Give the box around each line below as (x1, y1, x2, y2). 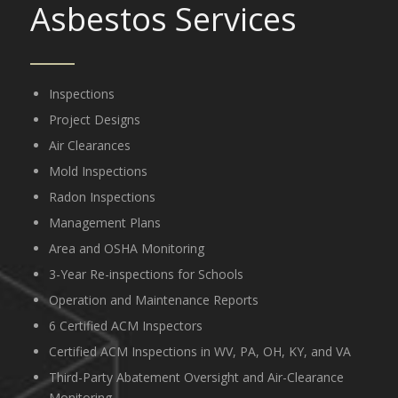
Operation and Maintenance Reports (48, 291, 259, 309)
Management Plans (48, 214, 161, 232)
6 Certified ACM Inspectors (48, 317, 203, 335)
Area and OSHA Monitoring (48, 240, 204, 258)
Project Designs (48, 111, 140, 129)
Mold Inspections (48, 163, 147, 180)
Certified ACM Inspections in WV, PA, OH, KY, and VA (48, 343, 351, 361)
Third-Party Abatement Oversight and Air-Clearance (48, 369, 344, 386)
